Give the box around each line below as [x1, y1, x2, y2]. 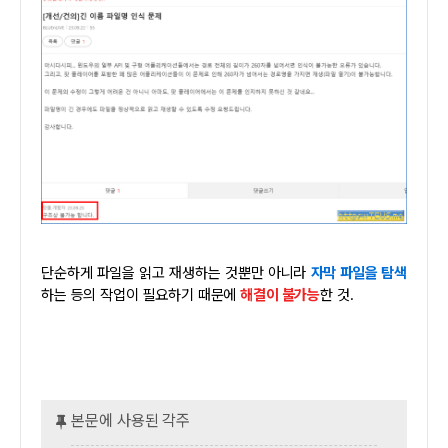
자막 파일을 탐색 [310, 264, 407, 283]
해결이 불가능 [240, 286, 321, 305]
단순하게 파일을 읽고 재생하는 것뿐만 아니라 [53, 264, 311, 283]
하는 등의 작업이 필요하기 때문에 [41, 286, 241, 305]
